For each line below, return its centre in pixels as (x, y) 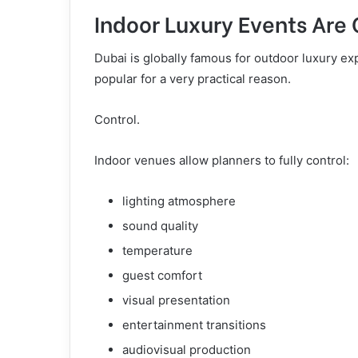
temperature (157, 251)
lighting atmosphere (179, 201)
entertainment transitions (194, 325)
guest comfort (162, 275)
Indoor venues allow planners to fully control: (222, 160)
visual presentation (176, 300)
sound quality (160, 226)
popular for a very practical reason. (193, 79)
